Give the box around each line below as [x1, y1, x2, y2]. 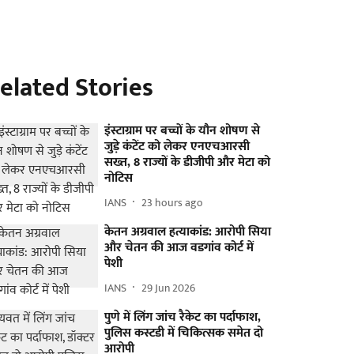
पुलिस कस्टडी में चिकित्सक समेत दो [104, 322, 264, 344]
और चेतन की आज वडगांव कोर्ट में [104, 237, 254, 258]
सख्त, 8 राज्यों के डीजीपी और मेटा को [104, 152, 271, 173]
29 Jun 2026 [141, 278, 196, 297]
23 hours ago [141, 193, 204, 212]
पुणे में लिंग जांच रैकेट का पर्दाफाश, [104, 307, 262, 328]
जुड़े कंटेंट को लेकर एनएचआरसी [104, 136, 250, 157]
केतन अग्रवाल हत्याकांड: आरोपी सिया [104, 221, 272, 243]
